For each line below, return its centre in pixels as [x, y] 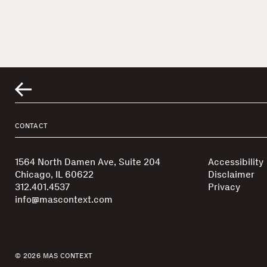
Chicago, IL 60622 [54, 175]
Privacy [224, 187]
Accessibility [235, 162]
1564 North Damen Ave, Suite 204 [88, 162]
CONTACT [32, 126]
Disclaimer [231, 175]
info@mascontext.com [64, 200]
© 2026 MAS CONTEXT [54, 255]
